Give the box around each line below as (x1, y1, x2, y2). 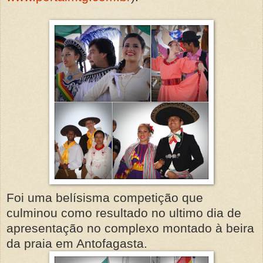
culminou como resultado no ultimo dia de (6, 205, 241, 220)
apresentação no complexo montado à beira (6, 221, 254, 235)
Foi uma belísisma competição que (6, 190, 203, 204)
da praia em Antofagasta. (6, 236, 147, 250)
